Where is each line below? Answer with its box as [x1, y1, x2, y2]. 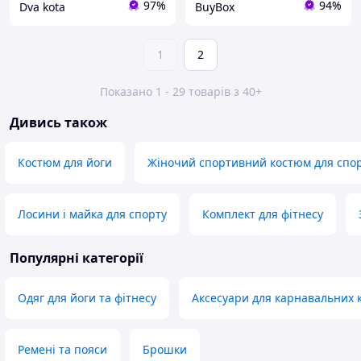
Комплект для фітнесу [202, 206, 323, 222]
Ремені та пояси [18, 342, 107, 358]
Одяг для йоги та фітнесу [18, 290, 156, 306]
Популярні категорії [10, 249, 143, 268]
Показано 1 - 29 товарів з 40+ [99, 84, 262, 100]
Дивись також [10, 114, 107, 132]
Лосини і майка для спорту [18, 206, 167, 222]
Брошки [143, 342, 187, 358]
